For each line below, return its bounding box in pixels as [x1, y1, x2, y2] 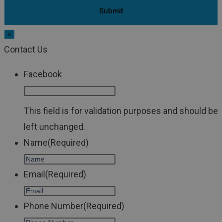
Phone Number [24, 201, 83, 212]
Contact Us [4, 44, 48, 55]
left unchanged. [24, 121, 85, 132]
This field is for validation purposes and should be [24, 106, 218, 116]
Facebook [24, 69, 62, 80]
